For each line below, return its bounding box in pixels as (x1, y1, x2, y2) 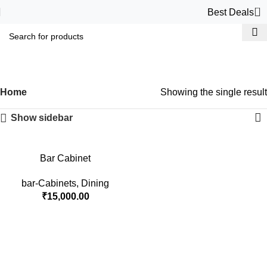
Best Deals (207, 7, 254, 17)
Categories (101, 73, 157, 85)
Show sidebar (10, 113, 73, 123)
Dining (81, 178, 109, 188)
